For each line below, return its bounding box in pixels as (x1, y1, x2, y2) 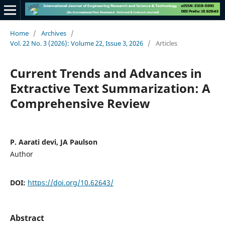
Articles (155, 38, 177, 48)
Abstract (10, 212, 44, 223)
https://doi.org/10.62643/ (27, 177, 114, 187)
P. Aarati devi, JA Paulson (10, 137, 97, 147)
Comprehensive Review (10, 94, 150, 111)
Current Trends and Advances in (10, 64, 202, 81)
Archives (41, 28, 66, 38)
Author (10, 149, 33, 159)
